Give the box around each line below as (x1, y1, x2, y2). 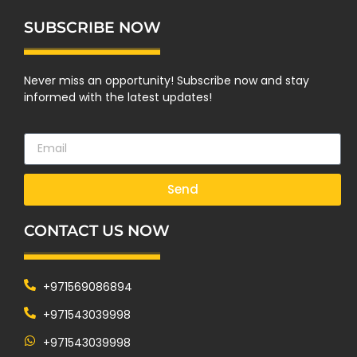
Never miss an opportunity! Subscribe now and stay (24, 72, 309, 88)
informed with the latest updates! (24, 88, 212, 105)
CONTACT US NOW (24, 221, 170, 240)
